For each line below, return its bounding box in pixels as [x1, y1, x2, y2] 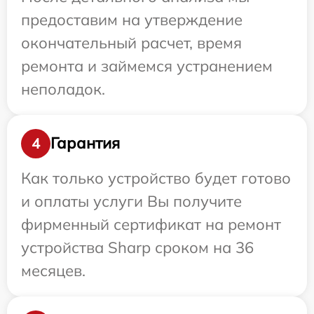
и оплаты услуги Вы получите [21, 191, 242, 211]
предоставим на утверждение [21, 9, 243, 29]
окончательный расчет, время [21, 32, 242, 53]
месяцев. [21, 260, 86, 280]
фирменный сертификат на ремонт [21, 214, 281, 234]
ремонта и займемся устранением [21, 55, 273, 76]
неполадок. [21, 78, 105, 99]
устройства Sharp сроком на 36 [21, 237, 254, 257]
